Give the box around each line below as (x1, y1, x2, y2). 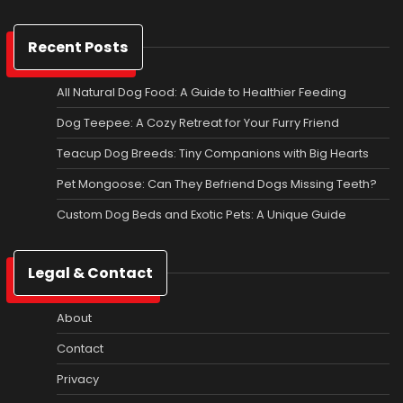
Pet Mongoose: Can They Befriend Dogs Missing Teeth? (57, 175, 377, 193)
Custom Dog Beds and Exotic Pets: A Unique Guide (57, 205, 346, 223)
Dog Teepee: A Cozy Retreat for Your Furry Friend (57, 113, 339, 131)
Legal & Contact (28, 262, 153, 283)
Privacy (57, 370, 99, 388)
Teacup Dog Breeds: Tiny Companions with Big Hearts (57, 144, 369, 162)
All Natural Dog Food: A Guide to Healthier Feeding (57, 83, 346, 101)
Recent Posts (28, 36, 129, 58)
